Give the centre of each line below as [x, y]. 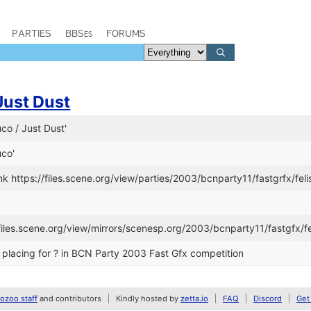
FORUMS [126, 33]
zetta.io [194, 299]
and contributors [69, 299]
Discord [268, 299]
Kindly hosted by [148, 299]
